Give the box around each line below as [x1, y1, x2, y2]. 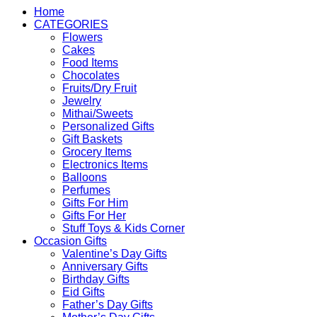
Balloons [62, 171, 107, 184]
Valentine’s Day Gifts [62, 248, 167, 260]
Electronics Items [62, 158, 148, 171]
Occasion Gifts [34, 235, 107, 248]
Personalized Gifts [62, 120, 154, 133]
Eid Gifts [62, 286, 105, 299]
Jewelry [62, 95, 101, 108]
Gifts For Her [62, 209, 126, 222]
